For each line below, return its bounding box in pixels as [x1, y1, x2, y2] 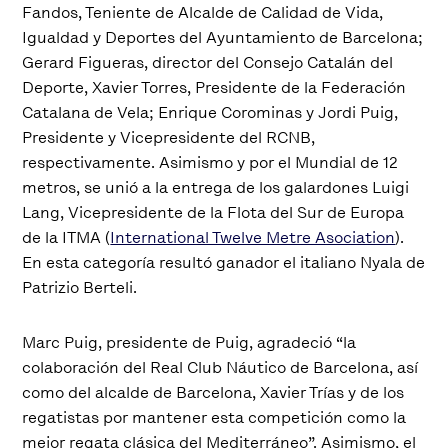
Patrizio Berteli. [22, 276, 138, 298]
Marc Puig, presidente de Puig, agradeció [22, 331, 337, 353]
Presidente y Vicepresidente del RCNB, [22, 126, 316, 148]
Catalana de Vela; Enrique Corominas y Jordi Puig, [22, 101, 399, 123]
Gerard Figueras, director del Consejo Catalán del [22, 51, 394, 73]
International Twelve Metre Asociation [110, 226, 396, 248]
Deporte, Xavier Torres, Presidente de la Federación [22, 76, 407, 98]
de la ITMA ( [22, 226, 111, 248]
